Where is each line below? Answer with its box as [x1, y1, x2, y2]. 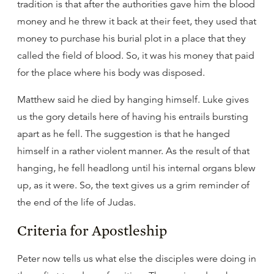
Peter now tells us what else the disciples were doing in [17, 253, 256, 265]
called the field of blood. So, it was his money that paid [17, 50, 254, 62]
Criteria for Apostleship [17, 221, 167, 239]
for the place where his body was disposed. [17, 67, 205, 79]
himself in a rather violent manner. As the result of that [17, 145, 250, 157]
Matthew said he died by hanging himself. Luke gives [17, 94, 249, 106]
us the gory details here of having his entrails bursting [17, 111, 248, 123]
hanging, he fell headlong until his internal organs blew [17, 162, 256, 174]
